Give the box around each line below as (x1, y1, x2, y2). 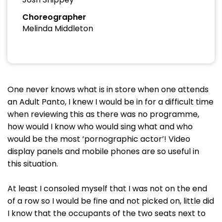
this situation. (7, 158, 58, 169)
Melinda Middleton (22, 23, 93, 34)
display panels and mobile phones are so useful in (7, 146, 199, 157)
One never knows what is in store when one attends (7, 84, 209, 95)
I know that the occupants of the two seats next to (7, 208, 206, 219)
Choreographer (22, 11, 86, 23)
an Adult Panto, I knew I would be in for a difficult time (7, 96, 214, 108)
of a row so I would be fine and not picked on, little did (7, 195, 214, 207)
